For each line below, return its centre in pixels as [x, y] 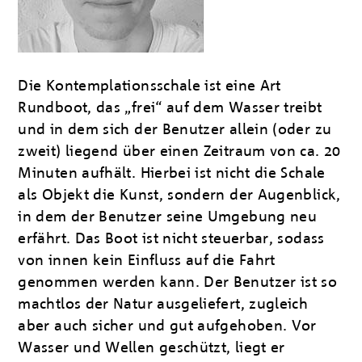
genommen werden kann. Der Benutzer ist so [178, 283]
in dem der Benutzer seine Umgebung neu [168, 217]
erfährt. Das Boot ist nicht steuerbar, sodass [171, 239]
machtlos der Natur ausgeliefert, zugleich [163, 305]
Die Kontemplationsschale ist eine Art [149, 86]
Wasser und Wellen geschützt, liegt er [152, 348]
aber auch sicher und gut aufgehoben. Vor [167, 326]
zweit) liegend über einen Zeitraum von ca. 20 [179, 152]
